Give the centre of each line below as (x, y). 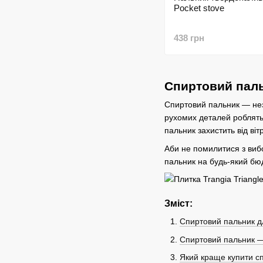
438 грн (189, 38)
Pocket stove (199, 8)
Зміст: (178, 204)
